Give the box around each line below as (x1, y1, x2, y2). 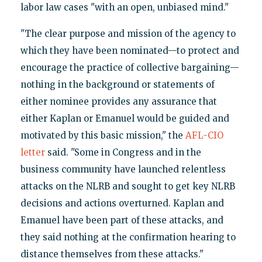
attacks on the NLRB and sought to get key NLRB (20, 180, 235, 192)
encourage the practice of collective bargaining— (20, 61, 239, 73)
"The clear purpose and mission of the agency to (20, 27, 236, 39)
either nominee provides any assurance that (20, 95, 217, 107)
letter (20, 146, 45, 158)
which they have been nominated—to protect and (20, 44, 239, 56)
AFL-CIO (185, 129, 223, 141)
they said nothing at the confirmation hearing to (20, 231, 236, 243)
